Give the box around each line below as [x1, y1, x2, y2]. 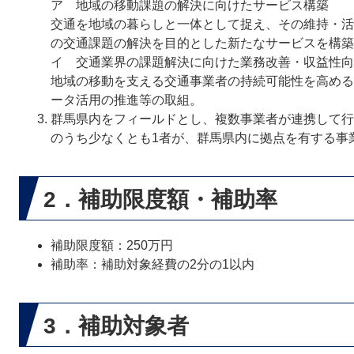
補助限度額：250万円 [51, 239, 173, 252]
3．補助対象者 [43, 314, 189, 338]
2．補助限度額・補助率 [43, 187, 277, 212]
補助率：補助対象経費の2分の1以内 [51, 258, 254, 271]
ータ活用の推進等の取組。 [51, 93, 202, 107]
